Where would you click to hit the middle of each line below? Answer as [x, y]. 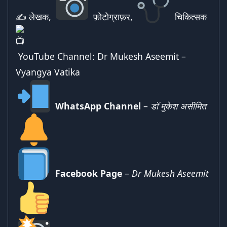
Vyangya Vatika [48, 72]
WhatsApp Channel [98, 106]
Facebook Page [88, 173]
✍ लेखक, [35, 16]
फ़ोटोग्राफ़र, [113, 16]
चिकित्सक [189, 16]
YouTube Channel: [56, 56]
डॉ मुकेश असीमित [178, 106]
